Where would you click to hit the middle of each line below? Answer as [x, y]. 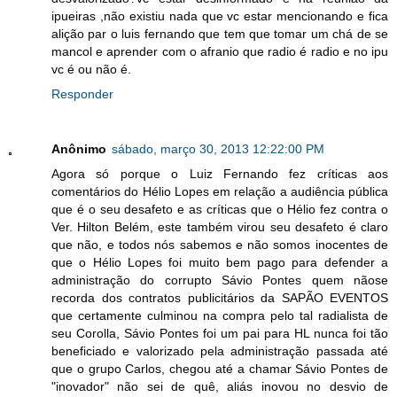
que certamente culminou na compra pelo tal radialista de [220, 315]
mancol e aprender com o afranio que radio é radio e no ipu [220, 51]
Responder [82, 93]
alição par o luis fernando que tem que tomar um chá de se [220, 33]
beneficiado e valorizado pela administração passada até [220, 350]
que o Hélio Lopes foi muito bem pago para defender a [220, 262]
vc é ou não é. [91, 69]
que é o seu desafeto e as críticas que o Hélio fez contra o [220, 209]
